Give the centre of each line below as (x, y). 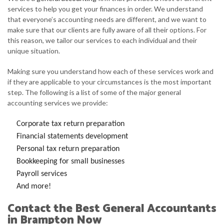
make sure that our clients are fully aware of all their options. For (107, 30)
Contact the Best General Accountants (112, 209)
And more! (33, 186)
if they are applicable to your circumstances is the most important (109, 82)
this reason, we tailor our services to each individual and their (102, 40)
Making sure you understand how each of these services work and (110, 71)
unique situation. (34, 51)
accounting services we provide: (58, 103)
